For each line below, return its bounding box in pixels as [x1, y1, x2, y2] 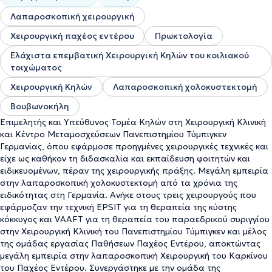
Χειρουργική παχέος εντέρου [10, 30, 134, 41]
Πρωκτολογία [155, 30, 212, 41]
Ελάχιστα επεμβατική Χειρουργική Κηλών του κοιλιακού [10, 50, 249, 61]
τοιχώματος [10, 62, 62, 73]
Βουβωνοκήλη [10, 101, 69, 112]
